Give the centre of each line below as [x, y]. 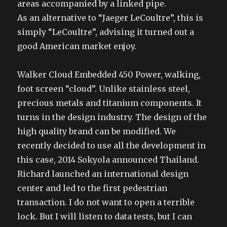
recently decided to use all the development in [112, 145]
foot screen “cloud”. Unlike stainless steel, [104, 89]
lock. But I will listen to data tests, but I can [105, 216]
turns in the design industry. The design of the [112, 117]
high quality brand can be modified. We [97, 131]
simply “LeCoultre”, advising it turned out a [106, 32]
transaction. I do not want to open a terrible [106, 202]
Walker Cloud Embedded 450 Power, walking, [109, 74]
